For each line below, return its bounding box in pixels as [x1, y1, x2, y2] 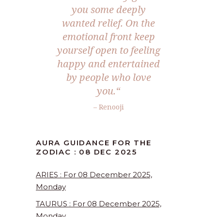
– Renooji [93, 102, 124, 112]
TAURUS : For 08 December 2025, [36, 199, 161, 209]
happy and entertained [57, 57, 160, 71]
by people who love [66, 71, 151, 84]
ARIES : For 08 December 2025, [36, 170, 152, 180]
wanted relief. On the [62, 16, 155, 30]
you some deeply [71, 3, 146, 16]
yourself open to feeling [57, 44, 160, 57]
